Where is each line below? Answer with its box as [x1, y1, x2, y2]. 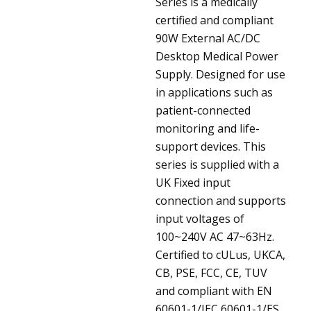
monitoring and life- [155, 120, 260, 136]
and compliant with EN [155, 283, 272, 299]
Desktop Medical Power [155, 48, 278, 64]
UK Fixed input [155, 174, 230, 190]
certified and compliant [155, 12, 274, 28]
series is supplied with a [155, 156, 279, 172]
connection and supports [155, 192, 286, 208]
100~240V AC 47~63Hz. [155, 228, 274, 244]
